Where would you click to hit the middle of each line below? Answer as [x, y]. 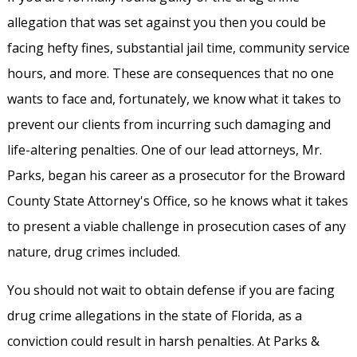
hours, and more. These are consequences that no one [170, 74]
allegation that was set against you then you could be [166, 23]
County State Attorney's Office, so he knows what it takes [177, 201]
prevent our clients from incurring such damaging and [169, 125]
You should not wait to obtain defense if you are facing [171, 290]
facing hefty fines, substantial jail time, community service [178, 48]
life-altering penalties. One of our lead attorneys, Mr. [164, 150]
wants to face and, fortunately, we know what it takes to [174, 99]
